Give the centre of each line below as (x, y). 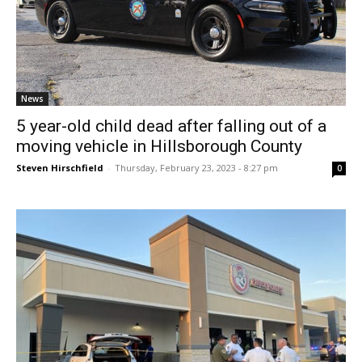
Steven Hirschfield (60, 168)
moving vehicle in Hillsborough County (159, 146)
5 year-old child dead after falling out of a (171, 126)
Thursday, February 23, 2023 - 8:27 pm (196, 168)
